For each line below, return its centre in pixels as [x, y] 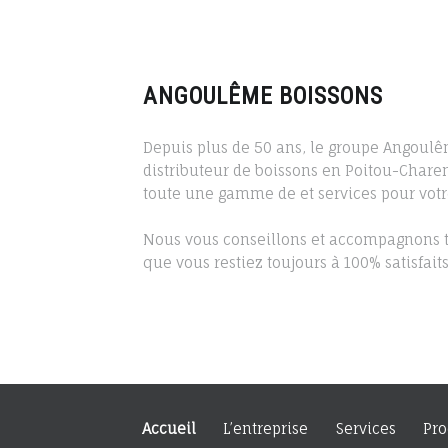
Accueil [169, 428]
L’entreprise [266, 428]
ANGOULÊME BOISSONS [262, 96]
